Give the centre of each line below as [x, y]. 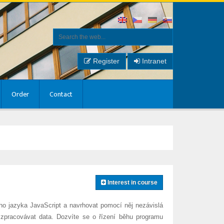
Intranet [153, 61]
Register [105, 61]
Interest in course [131, 182]
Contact [61, 94]
